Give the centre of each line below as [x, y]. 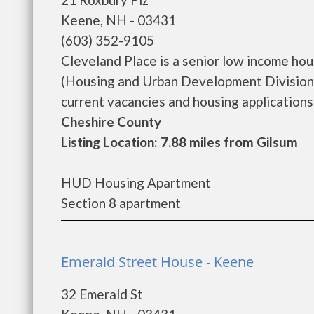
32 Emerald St [102, 294]
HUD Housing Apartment [136, 183]
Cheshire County [111, 122]
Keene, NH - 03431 [118, 20]
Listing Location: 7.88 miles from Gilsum [179, 142]
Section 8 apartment [121, 203]
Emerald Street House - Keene [157, 262]
